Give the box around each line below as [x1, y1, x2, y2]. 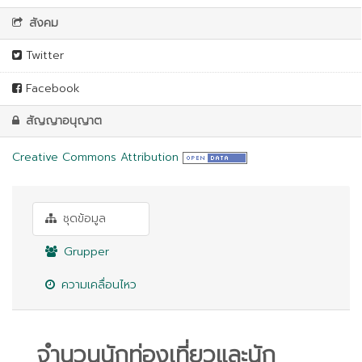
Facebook [22, 80, 80, 97]
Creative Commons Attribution [12, 149, 179, 166]
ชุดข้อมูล [59, 210, 106, 227]
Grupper [60, 243, 109, 260]
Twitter [22, 47, 64, 64]
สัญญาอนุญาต [22, 112, 102, 129]
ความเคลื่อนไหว [57, 276, 137, 293]
